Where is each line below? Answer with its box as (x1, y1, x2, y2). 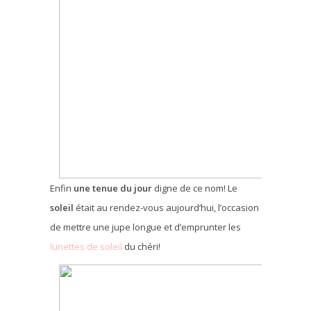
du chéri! (124, 239, 160, 253)
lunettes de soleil (49, 239, 124, 253)
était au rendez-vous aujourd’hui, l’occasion (75, 201, 259, 214)
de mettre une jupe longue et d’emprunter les (49, 220, 241, 233)
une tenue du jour (73, 181, 154, 194)
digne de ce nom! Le (153, 181, 237, 194)
